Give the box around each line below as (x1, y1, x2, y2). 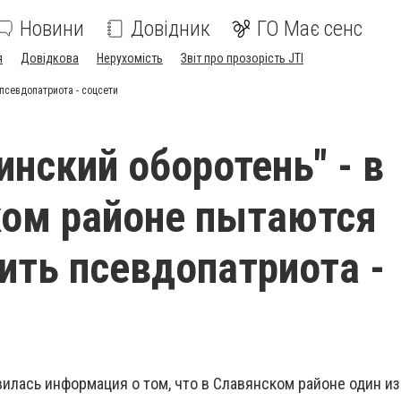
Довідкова (21, 51, 79, 65)
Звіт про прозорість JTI (181, 51, 303, 65)
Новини (20, 16, 84, 41)
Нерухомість (97, 51, 163, 65)
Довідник (131, 16, 210, 41)
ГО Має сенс (257, 16, 363, 41)
